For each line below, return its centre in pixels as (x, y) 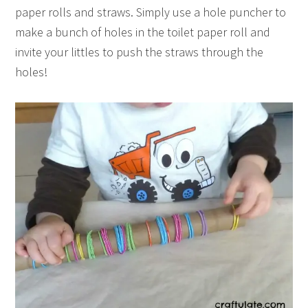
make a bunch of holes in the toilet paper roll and (143, 32)
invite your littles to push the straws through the (140, 52)
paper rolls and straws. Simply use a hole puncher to (151, 12)
